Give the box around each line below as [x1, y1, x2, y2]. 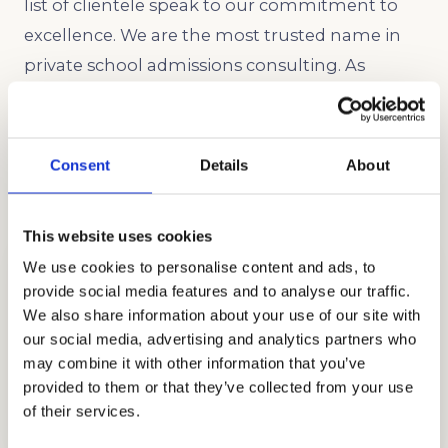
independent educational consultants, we [24, 85, 376, 106]
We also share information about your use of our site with [23, 306, 421, 324]
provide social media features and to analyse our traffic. [23, 282, 411, 300]
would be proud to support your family [24, 115, 355, 136]
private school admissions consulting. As [24, 55, 365, 76]
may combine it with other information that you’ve [23, 354, 366, 372]
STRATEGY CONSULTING [128, 363, 320, 379]
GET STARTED [174, 393, 274, 408]
